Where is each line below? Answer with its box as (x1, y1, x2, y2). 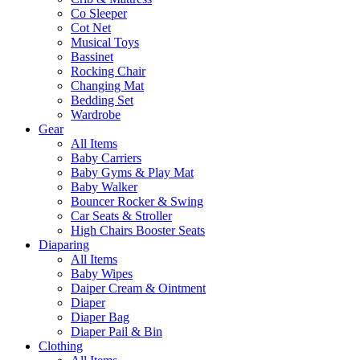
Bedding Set (71, 93, 133, 108)
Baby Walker (71, 180, 137, 194)
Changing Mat (71, 79, 144, 93)
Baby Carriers (71, 151, 141, 166)
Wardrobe (71, 108, 121, 122)
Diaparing (39, 238, 89, 252)
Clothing (39, 339, 83, 354)
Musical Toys (71, 35, 139, 50)
